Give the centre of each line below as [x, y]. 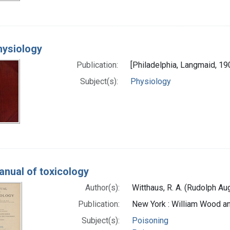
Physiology [151, 81]
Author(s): [103, 187]
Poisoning [150, 220]
